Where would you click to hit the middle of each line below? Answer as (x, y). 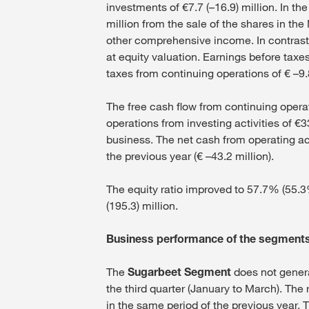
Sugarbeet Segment (179, 271)
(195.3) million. (142, 205)
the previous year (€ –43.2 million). (190, 156)
